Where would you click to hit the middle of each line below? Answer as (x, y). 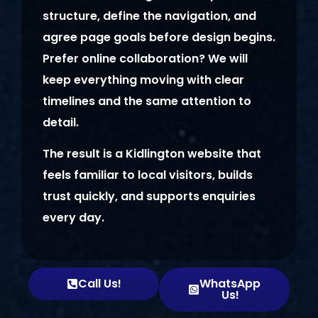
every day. (73, 218)
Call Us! (99, 283)
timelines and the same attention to (147, 102)
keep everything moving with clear (143, 80)
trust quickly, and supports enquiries (149, 197)
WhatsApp (230, 283)
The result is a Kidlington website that (152, 154)
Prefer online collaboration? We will (145, 59)
